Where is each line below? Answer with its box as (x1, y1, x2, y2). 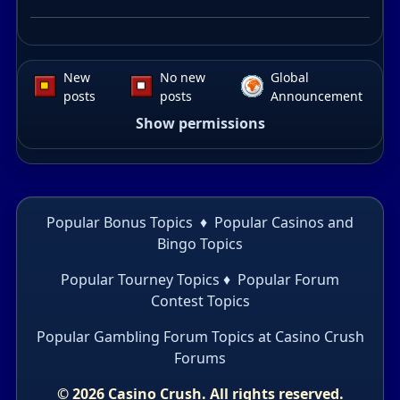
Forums (174, 347, 226, 368)
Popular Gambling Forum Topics (36, 326, 254, 346)
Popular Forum (237, 269, 339, 289)
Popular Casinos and (214, 212, 354, 232)
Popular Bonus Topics (46, 212, 193, 232)
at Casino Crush (254, 326, 364, 346)
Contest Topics (150, 290, 250, 311)
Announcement (270, 87, 362, 104)
